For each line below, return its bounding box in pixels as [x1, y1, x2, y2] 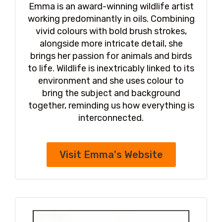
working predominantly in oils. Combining [27, 13, 195, 25]
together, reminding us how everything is [28, 100, 194, 111]
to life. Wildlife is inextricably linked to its [28, 63, 194, 74]
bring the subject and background [42, 88, 180, 99]
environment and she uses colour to [38, 75, 184, 87]
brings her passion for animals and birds [30, 51, 192, 62]
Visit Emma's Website [59, 149, 163, 161]
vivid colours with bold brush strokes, [35, 26, 187, 37]
